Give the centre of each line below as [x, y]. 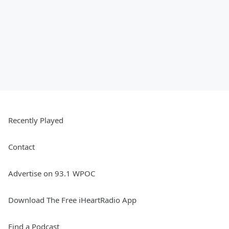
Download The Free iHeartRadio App [72, 200]
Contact [21, 147]
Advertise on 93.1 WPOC [52, 173]
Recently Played [36, 120]
